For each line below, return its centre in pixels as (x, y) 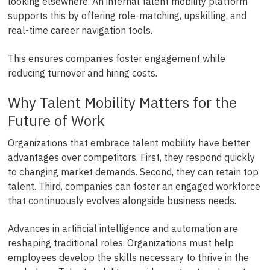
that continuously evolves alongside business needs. (122, 200)
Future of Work (56, 120)
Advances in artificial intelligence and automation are (123, 229)
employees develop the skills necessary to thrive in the (128, 258)
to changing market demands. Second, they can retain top (133, 171)
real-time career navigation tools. (80, 30)
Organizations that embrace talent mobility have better (128, 143)
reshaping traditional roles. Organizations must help (121, 243)
